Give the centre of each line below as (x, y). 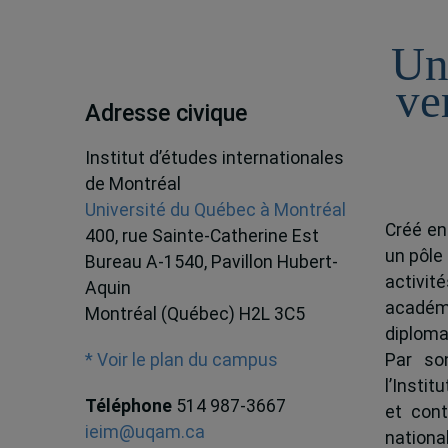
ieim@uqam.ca (144, 432)
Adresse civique (165, 112)
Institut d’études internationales (214, 158)
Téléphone (130, 406)
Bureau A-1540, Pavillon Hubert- (211, 262)
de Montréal (132, 184)
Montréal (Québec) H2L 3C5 (194, 314)
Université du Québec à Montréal (215, 210)
